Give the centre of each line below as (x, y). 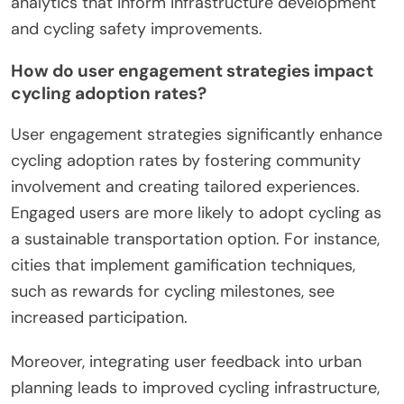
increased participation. (99, 317)
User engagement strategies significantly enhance (197, 134)
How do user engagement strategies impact (192, 70)
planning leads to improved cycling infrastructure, (195, 387)
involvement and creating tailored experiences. (185, 186)
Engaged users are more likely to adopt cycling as (196, 212)
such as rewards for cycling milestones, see (173, 291)
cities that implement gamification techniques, (183, 265)
